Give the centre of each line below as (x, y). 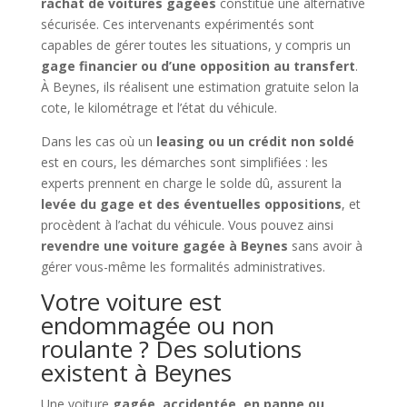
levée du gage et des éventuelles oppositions (191, 203)
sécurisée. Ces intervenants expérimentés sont (177, 24)
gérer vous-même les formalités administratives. (183, 266)
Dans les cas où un (98, 141)
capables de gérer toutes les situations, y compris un (195, 45)
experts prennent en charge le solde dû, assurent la (191, 183)
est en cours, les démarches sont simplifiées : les (184, 162)
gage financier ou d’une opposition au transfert (198, 65)
